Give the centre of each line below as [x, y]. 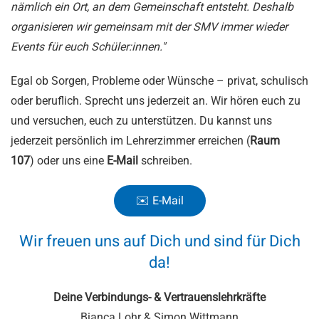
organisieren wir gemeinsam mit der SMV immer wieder [149, 27]
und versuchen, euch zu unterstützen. [105, 121]
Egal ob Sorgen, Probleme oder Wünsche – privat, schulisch [159, 81]
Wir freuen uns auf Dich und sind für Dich [159, 242]
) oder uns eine [68, 161]
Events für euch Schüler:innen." [88, 47]
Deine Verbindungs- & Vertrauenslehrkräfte [159, 298]
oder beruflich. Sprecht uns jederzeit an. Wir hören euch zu [156, 101]
